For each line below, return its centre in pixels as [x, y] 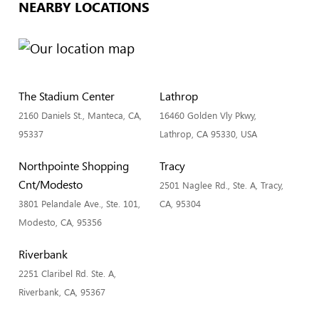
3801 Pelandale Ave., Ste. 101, [79, 204]
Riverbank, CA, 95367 [62, 292]
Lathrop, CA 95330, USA [208, 134]
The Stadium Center [67, 96]
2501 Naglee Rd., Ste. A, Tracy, [221, 185]
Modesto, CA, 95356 [60, 222]
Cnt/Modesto [51, 184]
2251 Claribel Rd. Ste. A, [67, 273]
